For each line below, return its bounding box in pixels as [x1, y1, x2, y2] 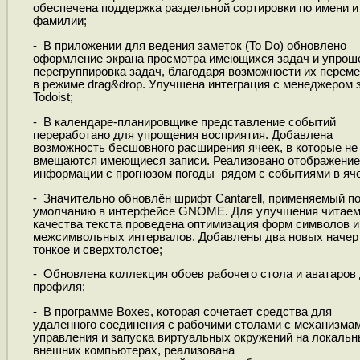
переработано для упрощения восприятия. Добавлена [32, 128, 333, 141]
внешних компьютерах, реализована [32, 344, 235, 358]
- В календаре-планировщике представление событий [32, 115, 336, 129]
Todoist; [32, 91, 73, 104]
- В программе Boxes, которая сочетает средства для [32, 305, 332, 319]
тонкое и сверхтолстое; [32, 243, 162, 256]
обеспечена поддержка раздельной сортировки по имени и [32, 2, 358, 15]
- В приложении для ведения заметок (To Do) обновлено [32, 39, 346, 53]
